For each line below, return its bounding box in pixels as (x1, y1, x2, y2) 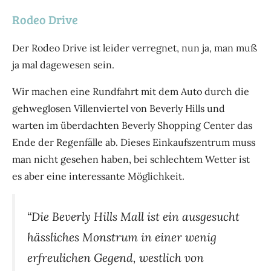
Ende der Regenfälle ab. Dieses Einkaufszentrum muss (12, 136, 255, 148)
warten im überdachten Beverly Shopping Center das (12, 119, 252, 131)
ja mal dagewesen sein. (12, 59, 114, 71)
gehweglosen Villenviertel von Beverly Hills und (12, 102, 225, 114)
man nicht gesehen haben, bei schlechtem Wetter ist (12, 153, 250, 165)
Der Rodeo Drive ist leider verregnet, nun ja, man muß (12, 42, 257, 54)
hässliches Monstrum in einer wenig (27, 230, 217, 244)
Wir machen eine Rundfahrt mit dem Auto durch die (12, 85, 249, 97)
